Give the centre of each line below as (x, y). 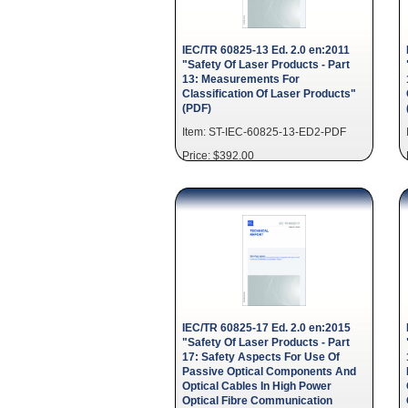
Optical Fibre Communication (257, 400)
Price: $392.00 (218, 155)
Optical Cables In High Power (257, 386)
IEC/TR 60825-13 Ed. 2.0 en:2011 (266, 50)
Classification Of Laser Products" (269, 93)
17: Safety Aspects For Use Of (261, 357)
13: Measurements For (241, 79)
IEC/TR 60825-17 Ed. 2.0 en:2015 (266, 327)
